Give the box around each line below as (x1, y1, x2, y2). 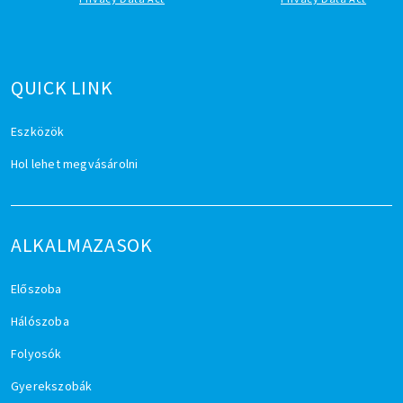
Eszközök (11, 122, 65, 139)
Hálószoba (11, 312, 69, 329)
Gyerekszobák (11, 377, 93, 394)
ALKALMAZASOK (11, 232, 153, 257)
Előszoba (11, 280, 62, 297)
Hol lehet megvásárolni (11, 155, 139, 172)
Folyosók (11, 345, 62, 362)
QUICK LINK (11, 75, 113, 100)
